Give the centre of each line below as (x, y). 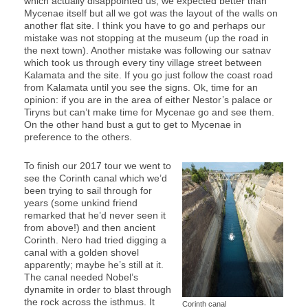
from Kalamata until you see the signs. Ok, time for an (141, 87)
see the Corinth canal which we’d (96, 178)
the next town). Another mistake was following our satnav (147, 50)
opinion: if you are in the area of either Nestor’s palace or (148, 99)
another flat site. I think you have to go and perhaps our (145, 25)
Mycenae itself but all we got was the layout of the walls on (151, 13)
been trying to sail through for (88, 190)
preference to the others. (78, 136)
